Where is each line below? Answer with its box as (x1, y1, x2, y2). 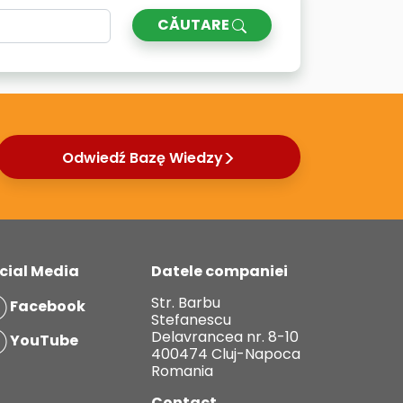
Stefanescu (151, 309, 231, 330)
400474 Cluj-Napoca (151, 344, 300, 364)
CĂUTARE (157, 14, 232, 35)
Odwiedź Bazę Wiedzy (61, 147, 223, 168)
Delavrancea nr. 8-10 (151, 327, 299, 347)
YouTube (7, 330, 78, 352)
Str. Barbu (151, 292, 220, 313)
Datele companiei (151, 261, 288, 282)
